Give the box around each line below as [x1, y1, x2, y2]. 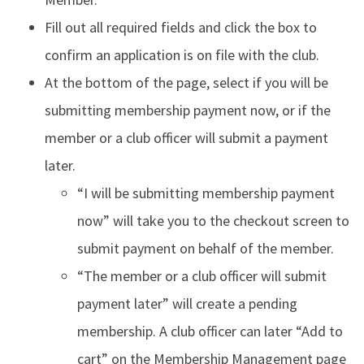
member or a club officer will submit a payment [45, 128, 328, 147]
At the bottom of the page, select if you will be [45, 73, 328, 92]
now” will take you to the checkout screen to [77, 211, 349, 230]
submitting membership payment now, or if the [45, 101, 331, 119]
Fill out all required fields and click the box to [45, 18, 317, 37]
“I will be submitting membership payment [77, 184, 335, 202]
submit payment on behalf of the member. [77, 239, 334, 258]
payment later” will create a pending [77, 294, 297, 313]
